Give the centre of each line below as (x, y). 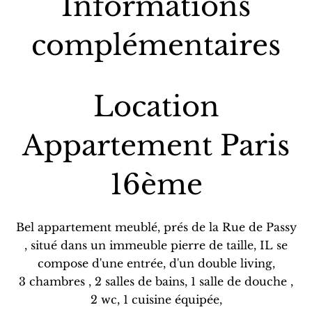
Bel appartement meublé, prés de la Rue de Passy (156, 227)
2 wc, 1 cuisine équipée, (156, 299)
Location (156, 107)
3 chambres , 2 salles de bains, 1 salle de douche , (156, 281)
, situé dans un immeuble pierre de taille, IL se (156, 245)
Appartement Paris (156, 146)
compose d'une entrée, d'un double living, (156, 263)
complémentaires (156, 45)
